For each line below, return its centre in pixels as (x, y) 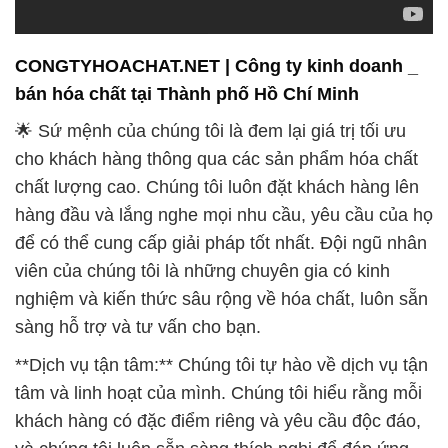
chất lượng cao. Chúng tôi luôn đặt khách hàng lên (217, 64)
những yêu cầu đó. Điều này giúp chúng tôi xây (203, 354)
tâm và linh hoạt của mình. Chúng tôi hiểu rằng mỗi (218, 270)
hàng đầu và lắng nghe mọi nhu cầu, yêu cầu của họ (224, 92)
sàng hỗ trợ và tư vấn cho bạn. (138, 204)
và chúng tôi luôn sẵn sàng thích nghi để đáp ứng (212, 326)
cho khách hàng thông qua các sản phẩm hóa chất (216, 36)
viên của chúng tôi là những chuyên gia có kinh (202, 148)
